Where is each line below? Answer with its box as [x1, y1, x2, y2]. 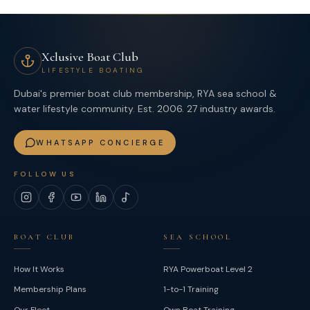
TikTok [125, 197, 159, 212]
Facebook [51, 197, 101, 212]
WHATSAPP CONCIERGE [36, 138, 165, 147]
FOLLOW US [14, 170, 76, 179]
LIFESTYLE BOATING [42, 66, 145, 75]
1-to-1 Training [163, 284, 219, 295]
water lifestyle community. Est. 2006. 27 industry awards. [14, 102, 275, 115]
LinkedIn [100, 197, 141, 212]
